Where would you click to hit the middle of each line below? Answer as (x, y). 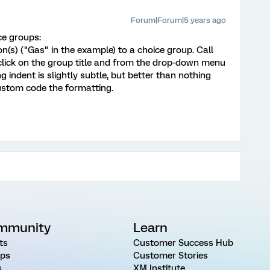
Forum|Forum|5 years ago (178, 20)
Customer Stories (170, 255)
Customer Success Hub (183, 243)
